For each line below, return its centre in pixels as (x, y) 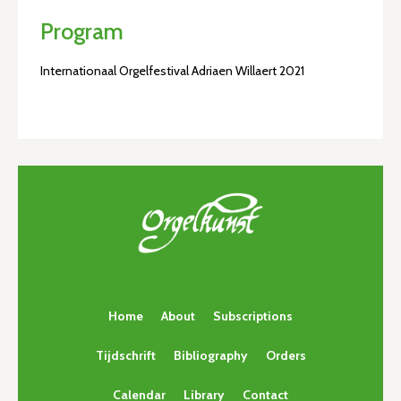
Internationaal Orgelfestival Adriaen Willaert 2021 (172, 71)
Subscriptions (253, 316)
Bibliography (210, 356)
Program (82, 31)
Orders (286, 356)
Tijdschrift (125, 356)
